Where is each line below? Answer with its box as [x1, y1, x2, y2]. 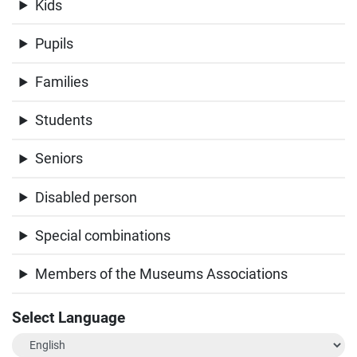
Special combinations [34, 226, 171, 244]
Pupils [34, 34, 73, 52]
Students [34, 112, 92, 129]
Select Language [12, 308, 125, 327]
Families [34, 73, 88, 91]
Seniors [34, 150, 83, 167]
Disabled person [34, 188, 137, 206]
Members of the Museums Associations [34, 265, 288, 283]
